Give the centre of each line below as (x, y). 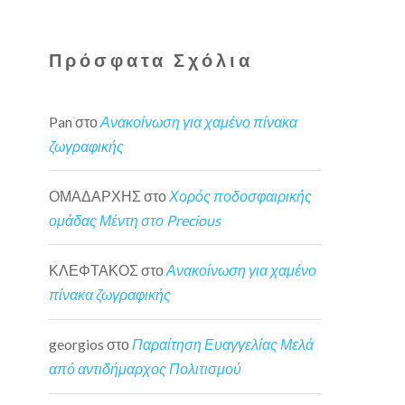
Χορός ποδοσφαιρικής (241, 195)
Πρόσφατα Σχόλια (151, 60)
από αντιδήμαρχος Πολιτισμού (146, 369)
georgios (77, 344)
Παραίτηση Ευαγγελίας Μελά (223, 344)
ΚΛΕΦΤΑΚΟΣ (94, 269)
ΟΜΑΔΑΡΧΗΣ (95, 195)
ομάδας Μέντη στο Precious (135, 220)
